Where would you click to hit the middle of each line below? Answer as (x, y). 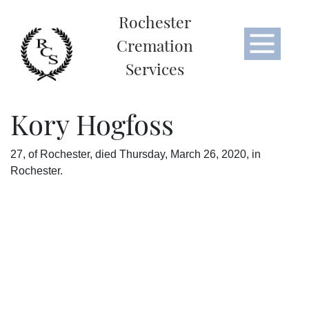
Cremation (154, 45)
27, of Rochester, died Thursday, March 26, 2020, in (136, 154)
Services (154, 69)
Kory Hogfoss (92, 124)
